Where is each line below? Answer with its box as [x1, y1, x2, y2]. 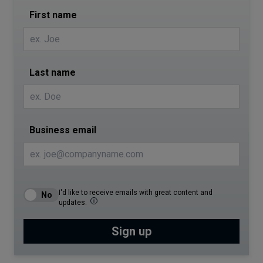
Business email [29, 124, 96, 136]
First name [29, 9, 77, 21]
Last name [29, 67, 76, 78]
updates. [59, 198, 87, 207]
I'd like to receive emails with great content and [59, 188, 213, 197]
